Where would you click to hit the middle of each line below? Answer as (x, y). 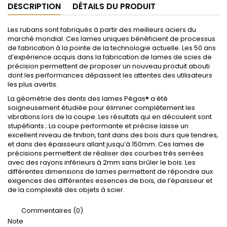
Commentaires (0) (51, 210)
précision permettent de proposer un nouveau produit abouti (109, 66)
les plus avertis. (33, 84)
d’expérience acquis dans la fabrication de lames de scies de (110, 57)
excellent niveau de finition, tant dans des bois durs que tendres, (113, 135)
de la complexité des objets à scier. (66, 190)
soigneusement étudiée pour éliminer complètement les (101, 107)
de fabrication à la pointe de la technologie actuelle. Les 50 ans (112, 48)
